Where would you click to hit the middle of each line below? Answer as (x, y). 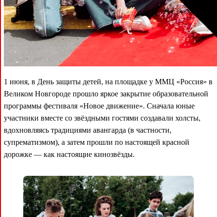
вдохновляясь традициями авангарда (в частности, (88, 130)
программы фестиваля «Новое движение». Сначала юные (99, 106)
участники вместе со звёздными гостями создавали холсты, (102, 118)
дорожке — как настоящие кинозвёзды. (69, 155)
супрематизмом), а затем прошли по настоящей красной (97, 142)
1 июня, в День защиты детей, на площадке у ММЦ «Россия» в (108, 82)
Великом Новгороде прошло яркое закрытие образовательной (106, 94)
